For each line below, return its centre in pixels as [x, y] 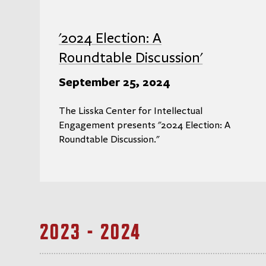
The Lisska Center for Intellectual [131, 111]
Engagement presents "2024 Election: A [145, 126]
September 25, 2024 [115, 82]
